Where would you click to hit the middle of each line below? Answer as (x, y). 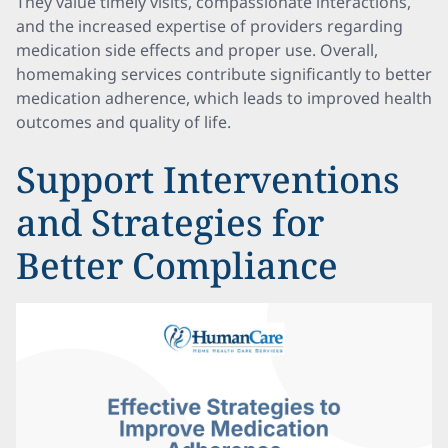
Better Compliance (177, 265)
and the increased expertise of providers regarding (209, 26)
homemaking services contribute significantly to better (224, 74)
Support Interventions (208, 179)
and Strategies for (170, 222)
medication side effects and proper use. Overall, (197, 50)
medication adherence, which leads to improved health (224, 98)
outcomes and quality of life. (123, 122)
